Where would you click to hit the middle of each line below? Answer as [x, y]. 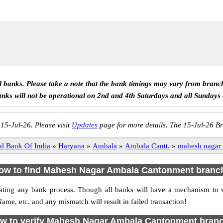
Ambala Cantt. [147, 146]
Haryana [71, 146]
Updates [85, 125]
